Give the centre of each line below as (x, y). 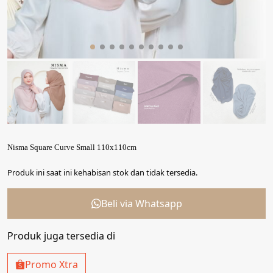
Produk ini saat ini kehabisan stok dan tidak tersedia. (102, 172)
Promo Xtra (51, 264)
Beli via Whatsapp (141, 204)
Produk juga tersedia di (61, 236)
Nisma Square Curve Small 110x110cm (72, 147)
